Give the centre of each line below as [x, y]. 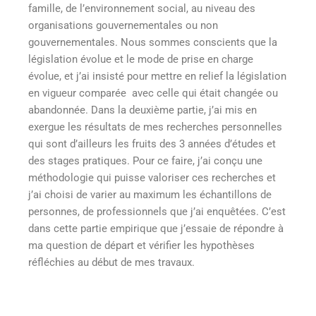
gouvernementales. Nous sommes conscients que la [153, 43]
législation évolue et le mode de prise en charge [141, 60]
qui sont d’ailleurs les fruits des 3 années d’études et [152, 144]
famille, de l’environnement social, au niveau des [142, 9]
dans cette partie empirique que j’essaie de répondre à [156, 229]
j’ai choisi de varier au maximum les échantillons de [150, 195]
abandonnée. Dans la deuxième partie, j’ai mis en [142, 110]
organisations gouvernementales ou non [123, 26]
